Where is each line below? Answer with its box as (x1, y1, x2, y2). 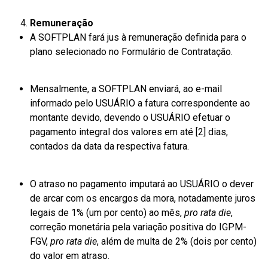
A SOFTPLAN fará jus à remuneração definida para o (30, 31, 246, 43)
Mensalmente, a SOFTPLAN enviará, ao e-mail (30, 83, 222, 95)
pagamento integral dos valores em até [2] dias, (30, 126, 228, 138)
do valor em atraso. (30, 249, 109, 261)
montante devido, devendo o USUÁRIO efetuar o (30, 112, 230, 124)
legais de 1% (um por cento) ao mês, (30, 206, 184, 218)
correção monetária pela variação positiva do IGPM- (30, 221, 246, 233)
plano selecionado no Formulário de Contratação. (30, 45, 233, 57)
